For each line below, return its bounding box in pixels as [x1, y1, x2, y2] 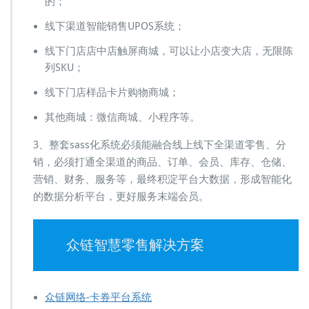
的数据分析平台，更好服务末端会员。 [33, 190, 209, 203]
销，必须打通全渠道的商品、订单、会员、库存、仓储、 [33, 155, 292, 168]
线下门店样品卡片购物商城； [45, 86, 179, 99]
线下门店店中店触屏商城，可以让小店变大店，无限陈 [45, 44, 293, 57]
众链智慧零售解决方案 [66, 236, 204, 253]
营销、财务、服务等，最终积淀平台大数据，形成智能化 [33, 172, 292, 186]
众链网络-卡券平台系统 [45, 290, 152, 303]
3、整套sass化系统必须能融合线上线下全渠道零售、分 [33, 138, 286, 151]
